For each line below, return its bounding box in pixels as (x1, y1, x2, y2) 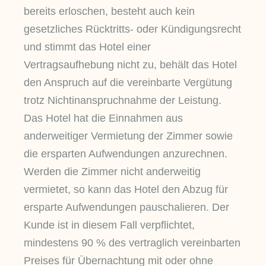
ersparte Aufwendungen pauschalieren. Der (24, 201, 229, 214)
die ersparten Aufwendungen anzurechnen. (24, 148, 227, 160)
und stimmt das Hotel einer (24, 41, 151, 53)
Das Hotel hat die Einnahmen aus (24, 112, 183, 125)
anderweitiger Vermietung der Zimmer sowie (24, 130, 233, 142)
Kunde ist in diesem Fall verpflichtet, (24, 219, 195, 232)
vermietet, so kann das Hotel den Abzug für (24, 183, 228, 196)
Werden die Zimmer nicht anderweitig (24, 166, 201, 178)
